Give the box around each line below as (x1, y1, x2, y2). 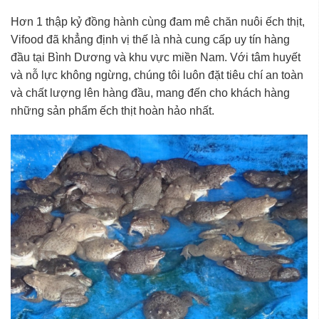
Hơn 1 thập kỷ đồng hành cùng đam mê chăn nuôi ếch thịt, (11, 15, 305, 28)
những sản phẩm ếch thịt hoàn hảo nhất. (11, 104, 214, 117)
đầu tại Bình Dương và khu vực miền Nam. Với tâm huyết (11, 51, 300, 63)
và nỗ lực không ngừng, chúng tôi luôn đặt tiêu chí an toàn (11, 68, 303, 81)
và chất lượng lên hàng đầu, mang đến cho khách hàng (11, 86, 290, 99)
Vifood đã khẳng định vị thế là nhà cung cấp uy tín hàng (11, 33, 290, 46)
